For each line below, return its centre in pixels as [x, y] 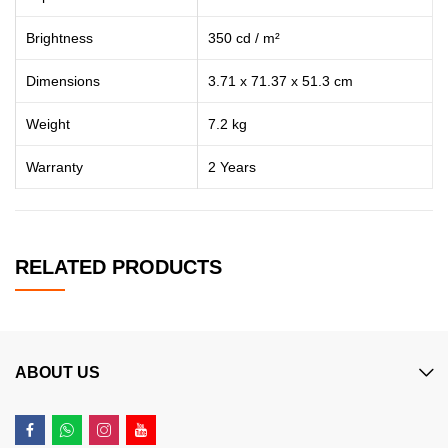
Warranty [54, 166]
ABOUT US [57, 372]
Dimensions [63, 80]
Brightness [59, 37]
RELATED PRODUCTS [118, 266]
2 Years [232, 166]
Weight [48, 123]
